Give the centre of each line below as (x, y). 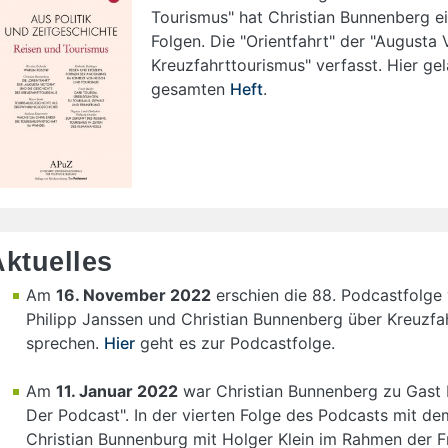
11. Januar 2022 (117, 390)
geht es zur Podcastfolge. (235, 342)
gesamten (190, 89)
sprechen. (65, 342)
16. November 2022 (133, 294)
